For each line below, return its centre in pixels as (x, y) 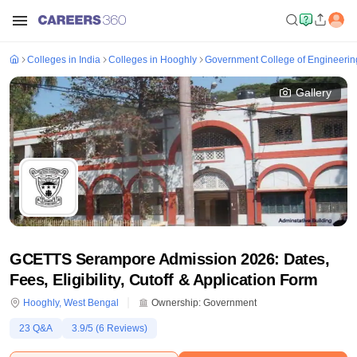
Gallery (314, 92)
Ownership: (175, 303)
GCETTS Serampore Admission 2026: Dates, (170, 259)
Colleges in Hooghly (153, 60)
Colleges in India (64, 60)
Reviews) (126, 328)
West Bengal (91, 303)
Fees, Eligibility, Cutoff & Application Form (164, 280)
